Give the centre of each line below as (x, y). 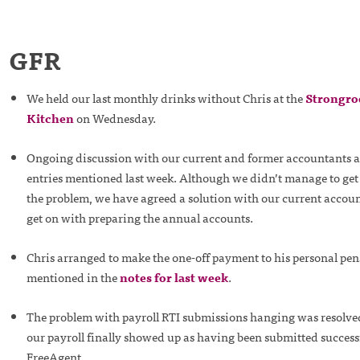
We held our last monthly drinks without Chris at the (166, 97)
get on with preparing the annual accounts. (139, 217)
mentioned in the (73, 276)
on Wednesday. (115, 117)
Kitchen (50, 117)
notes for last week (174, 276)
